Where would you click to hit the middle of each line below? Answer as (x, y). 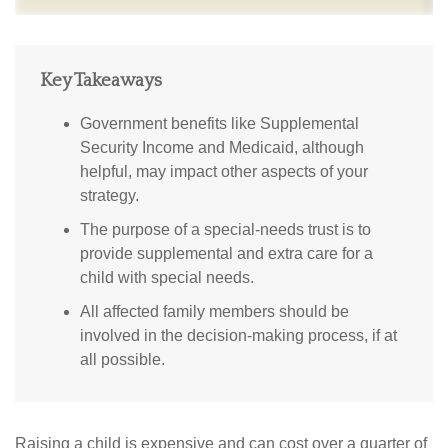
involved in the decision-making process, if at (238, 336)
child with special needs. (167, 278)
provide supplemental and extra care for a (226, 254)
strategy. (109, 196)
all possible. (122, 360)
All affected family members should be (214, 312)
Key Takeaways (101, 81)
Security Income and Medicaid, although (222, 148)
